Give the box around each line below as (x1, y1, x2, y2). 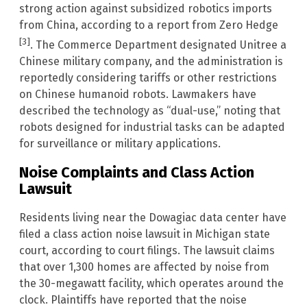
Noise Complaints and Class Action (19, 163, 254, 182)
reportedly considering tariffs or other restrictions (19, 71, 277, 84)
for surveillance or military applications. (19, 136, 221, 150)
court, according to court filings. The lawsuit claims (19, 244, 275, 258)
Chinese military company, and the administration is (19, 54, 283, 68)
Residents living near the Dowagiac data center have (19, 211, 286, 225)
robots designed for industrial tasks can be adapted (19, 120, 285, 134)
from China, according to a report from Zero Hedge (19, 18, 278, 32)
